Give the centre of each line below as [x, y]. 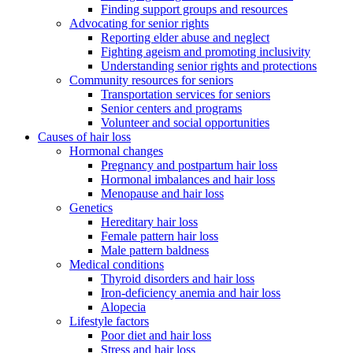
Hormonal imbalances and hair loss [188, 179]
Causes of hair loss [84, 136]
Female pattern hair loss [160, 236]
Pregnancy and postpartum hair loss [189, 165]
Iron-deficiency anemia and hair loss [191, 292]
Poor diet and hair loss [156, 335]
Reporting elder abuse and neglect [185, 37]
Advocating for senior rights [139, 23]
